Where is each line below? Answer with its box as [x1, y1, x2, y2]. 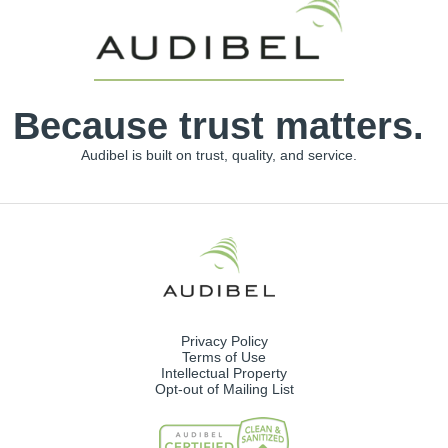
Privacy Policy [180, 332, 268, 349]
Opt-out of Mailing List [154, 380, 294, 397]
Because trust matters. [13, 104, 424, 147]
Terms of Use [182, 348, 266, 365]
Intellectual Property [161, 364, 287, 381]
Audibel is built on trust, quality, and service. [80, 146, 357, 163]
